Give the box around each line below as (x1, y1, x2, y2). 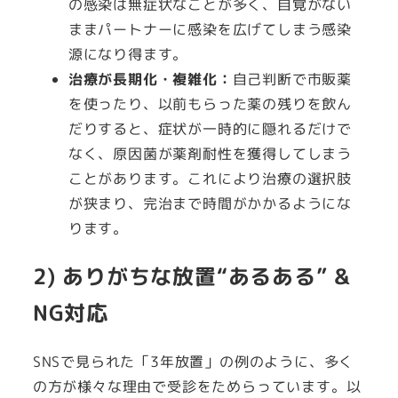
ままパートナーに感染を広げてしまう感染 (68, 20, 352, 40)
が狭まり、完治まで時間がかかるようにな (68, 194, 352, 214)
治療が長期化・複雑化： (68, 69, 233, 90)
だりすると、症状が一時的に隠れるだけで (68, 119, 352, 139)
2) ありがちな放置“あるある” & (32, 261, 351, 292)
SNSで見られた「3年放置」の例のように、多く (32, 352, 354, 372)
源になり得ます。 (68, 44, 188, 65)
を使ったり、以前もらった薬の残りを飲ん (68, 94, 352, 115)
